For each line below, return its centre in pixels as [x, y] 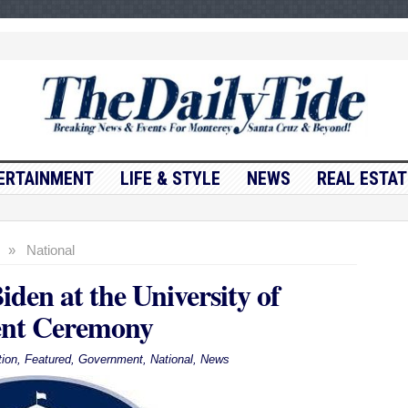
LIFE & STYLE [170, 179]
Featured [47, 360]
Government [110, 360]
